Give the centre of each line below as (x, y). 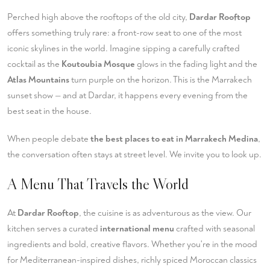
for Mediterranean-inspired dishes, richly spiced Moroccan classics (132, 260)
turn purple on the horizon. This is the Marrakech (161, 80)
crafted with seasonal (215, 229)
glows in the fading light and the (196, 64)
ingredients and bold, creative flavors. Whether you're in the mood (132, 244)
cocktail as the (34, 64)
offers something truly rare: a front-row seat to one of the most (124, 33)
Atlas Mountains (38, 80)
